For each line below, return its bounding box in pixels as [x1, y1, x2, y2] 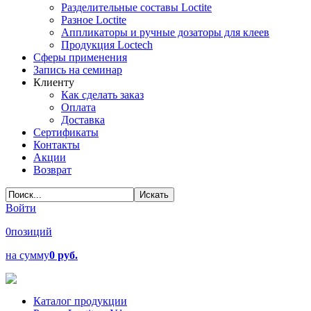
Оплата [61, 101, 96, 113]
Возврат [33, 164, 72, 176]
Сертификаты [33, 126, 99, 138]
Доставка [61, 114, 105, 126]
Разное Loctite [61, 14, 126, 26]
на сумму [6, 249, 49, 261]
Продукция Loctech [61, 39, 153, 51]
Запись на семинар [33, 64, 122, 76]
